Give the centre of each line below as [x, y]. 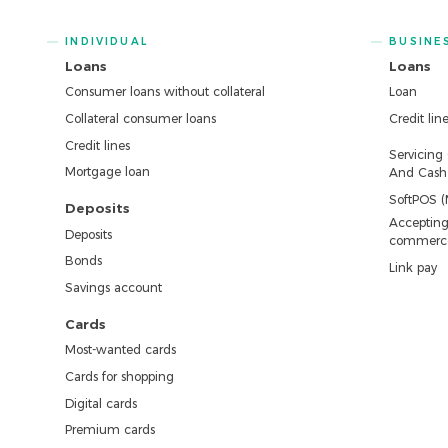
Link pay [413, 267]
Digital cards [101, 403]
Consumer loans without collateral [165, 92]
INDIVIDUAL [106, 42]
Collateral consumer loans [141, 119]
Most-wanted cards [121, 350]
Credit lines [98, 145]
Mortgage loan [108, 172]
